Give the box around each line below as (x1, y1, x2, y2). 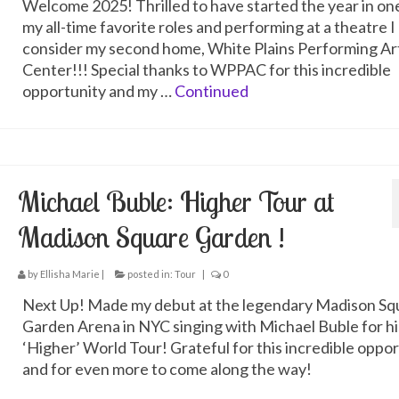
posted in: (125, 268, 175, 280)
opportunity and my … (21, 81, 175, 101)
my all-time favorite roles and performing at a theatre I (21, 17, 395, 37)
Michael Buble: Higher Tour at (17, 183, 335, 219)
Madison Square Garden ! (17, 219, 285, 255)
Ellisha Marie (39, 268, 100, 280)
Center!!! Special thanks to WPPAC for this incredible (21, 60, 391, 79)
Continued (174, 81, 248, 101)
